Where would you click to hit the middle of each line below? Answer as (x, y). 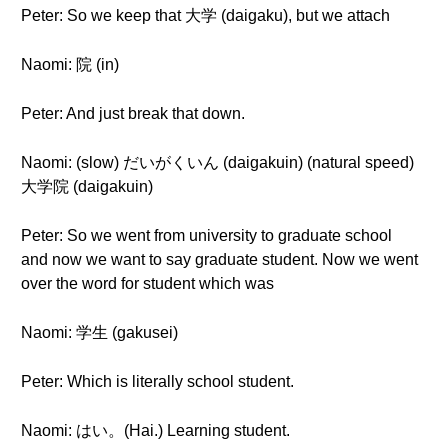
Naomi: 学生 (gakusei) (99, 332)
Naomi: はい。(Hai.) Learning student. (155, 430)
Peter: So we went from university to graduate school (206, 235)
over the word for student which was (147, 283)
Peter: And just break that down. (133, 113)
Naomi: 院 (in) (70, 64)
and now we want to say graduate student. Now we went (219, 259)
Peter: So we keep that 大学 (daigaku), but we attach (205, 15)
